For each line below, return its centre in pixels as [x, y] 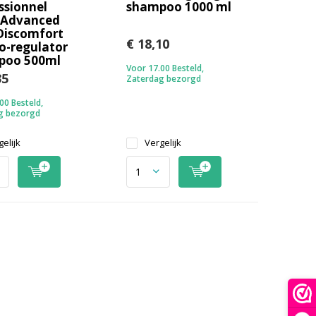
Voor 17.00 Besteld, [165, 68]
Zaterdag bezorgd [163, 78]
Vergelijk [163, 142]
